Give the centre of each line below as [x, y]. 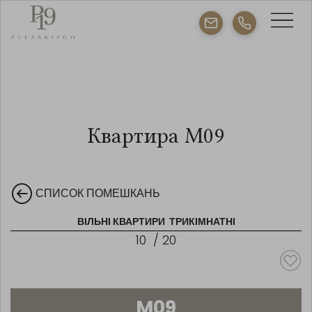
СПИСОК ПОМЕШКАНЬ [98, 193]
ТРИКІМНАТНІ [201, 221]
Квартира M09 [156, 135]
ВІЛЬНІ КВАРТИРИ [122, 221]
